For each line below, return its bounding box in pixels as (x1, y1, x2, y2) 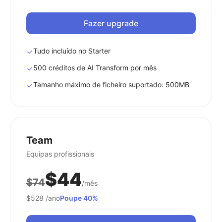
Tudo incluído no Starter (33, 47, 111, 55)
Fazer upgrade (84, 18, 138, 28)
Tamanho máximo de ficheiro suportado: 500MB (33, 80, 189, 89)
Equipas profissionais (26, 150, 94, 158)
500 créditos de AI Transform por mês (33, 63, 157, 72)
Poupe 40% (60, 194, 98, 202)
